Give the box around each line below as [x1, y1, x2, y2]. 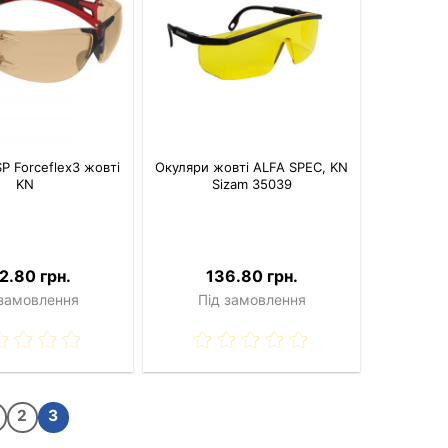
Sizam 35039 [211, 176, 292, 193]
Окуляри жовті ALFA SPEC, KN [155, 159, 349, 176]
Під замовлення [197, 291, 306, 309]
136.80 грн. [205, 266, 298, 287]
